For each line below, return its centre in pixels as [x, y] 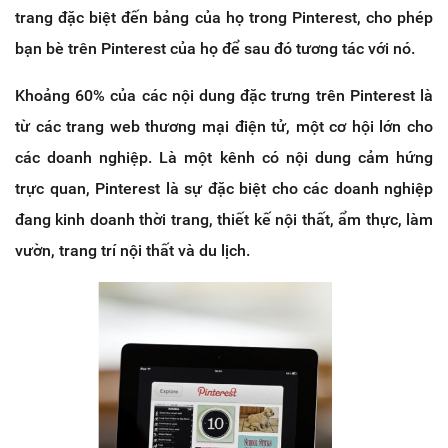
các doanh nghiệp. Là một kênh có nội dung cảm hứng [224, 158]
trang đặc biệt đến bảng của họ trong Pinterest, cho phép [224, 18]
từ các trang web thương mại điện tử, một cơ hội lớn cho [224, 127]
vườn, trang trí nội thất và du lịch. [132, 251]
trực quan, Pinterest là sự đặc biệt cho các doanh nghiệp [224, 189]
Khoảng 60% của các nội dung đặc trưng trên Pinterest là [224, 96]
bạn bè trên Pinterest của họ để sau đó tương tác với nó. [215, 49]
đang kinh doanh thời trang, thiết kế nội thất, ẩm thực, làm [224, 220]
